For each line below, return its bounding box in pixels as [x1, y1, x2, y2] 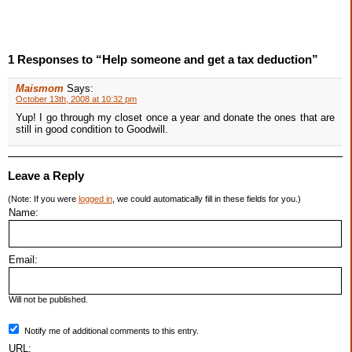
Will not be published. [9, 295, 88, 305]
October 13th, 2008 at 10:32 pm [16, 94, 137, 104]
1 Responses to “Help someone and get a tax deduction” [8, 53, 318, 67]
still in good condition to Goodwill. [16, 123, 168, 136]
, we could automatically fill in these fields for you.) [112, 194, 301, 204]
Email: [9, 254, 38, 266]
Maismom [16, 82, 64, 95]
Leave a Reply [8, 169, 84, 183]
